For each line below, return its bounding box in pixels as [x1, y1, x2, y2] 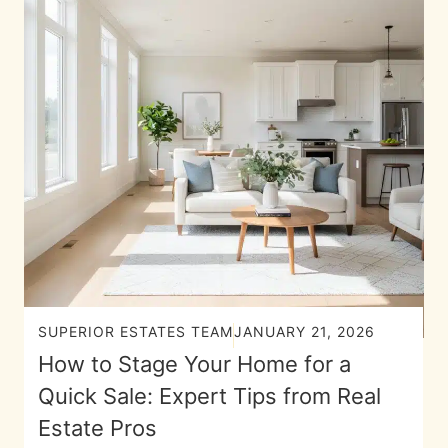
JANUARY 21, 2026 [234, 322, 375, 340]
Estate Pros [38, 415, 157, 441]
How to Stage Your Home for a [38, 351, 351, 377]
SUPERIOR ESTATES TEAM [38, 322, 233, 340]
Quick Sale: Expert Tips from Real [38, 383, 381, 409]
